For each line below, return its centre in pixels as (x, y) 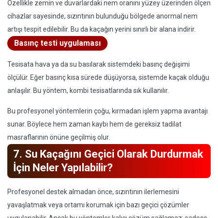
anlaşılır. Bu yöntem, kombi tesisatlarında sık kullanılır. (88, 91)
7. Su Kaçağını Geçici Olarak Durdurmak (108, 154)
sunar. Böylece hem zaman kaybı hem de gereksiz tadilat (94, 124)
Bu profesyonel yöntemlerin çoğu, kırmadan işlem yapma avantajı (108, 111)
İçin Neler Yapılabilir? (63, 168)
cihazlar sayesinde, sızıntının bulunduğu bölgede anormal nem (102, 16)
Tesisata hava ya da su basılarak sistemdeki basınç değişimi (99, 64)
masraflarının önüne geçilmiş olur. (59, 137)
